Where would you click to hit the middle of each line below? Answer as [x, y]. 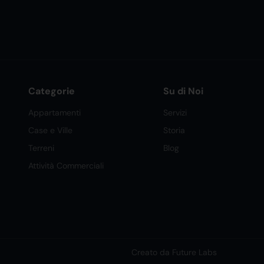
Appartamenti [55, 113]
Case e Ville [51, 131]
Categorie [52, 91]
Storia [174, 131]
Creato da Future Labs [174, 253]
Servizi [175, 113]
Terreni [42, 148]
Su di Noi [183, 91]
